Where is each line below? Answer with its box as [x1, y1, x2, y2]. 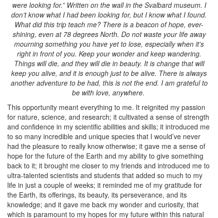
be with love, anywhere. [72, 88, 146, 97]
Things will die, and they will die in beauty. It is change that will [14, 58, 204, 68]
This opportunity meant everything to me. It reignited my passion [7, 102, 205, 112]
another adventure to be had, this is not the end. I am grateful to [10, 78, 208, 88]
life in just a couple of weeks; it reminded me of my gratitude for [7, 180, 202, 190]
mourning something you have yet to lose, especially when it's [14, 39, 204, 49]
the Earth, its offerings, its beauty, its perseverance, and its [7, 190, 187, 200]
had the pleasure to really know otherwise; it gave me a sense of [7, 141, 205, 151]
